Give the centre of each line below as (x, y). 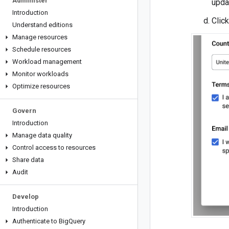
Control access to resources (54, 147)
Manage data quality (42, 135)
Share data (28, 160)
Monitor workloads (40, 74)
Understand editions (42, 25)
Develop (26, 197)
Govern (24, 111)
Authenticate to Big (40, 221)
